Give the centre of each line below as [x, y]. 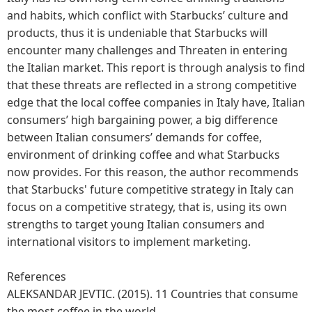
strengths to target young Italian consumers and [136, 224]
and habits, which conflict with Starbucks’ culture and [148, 15]
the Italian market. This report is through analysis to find [156, 67]
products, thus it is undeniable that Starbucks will [137, 32]
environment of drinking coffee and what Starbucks [143, 154]
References [37, 276]
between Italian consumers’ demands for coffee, [134, 137]
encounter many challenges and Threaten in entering [147, 50]
